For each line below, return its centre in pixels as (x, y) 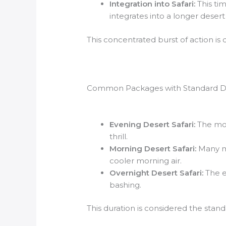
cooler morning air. (146, 160)
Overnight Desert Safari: (157, 173)
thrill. (119, 136)
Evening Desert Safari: (153, 124)
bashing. (126, 185)
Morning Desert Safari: (153, 148)
